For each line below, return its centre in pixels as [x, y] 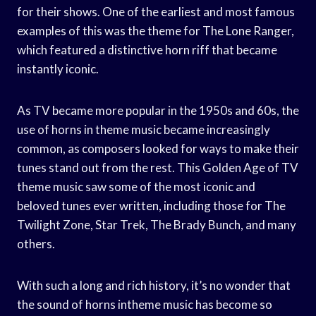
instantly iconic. [58, 68]
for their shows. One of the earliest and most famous [156, 11]
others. [36, 243]
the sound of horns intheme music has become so [145, 304]
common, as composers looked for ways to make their [158, 148]
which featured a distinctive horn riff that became [147, 49]
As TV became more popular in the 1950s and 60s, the [158, 110]
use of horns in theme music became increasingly [144, 129]
